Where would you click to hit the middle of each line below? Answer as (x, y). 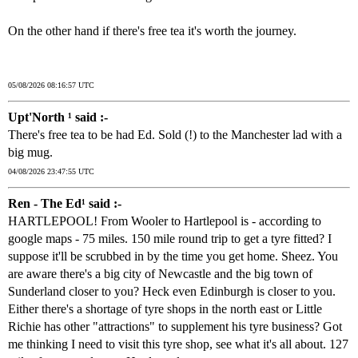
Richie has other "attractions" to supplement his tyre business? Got (175, 327)
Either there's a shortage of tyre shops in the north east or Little (165, 309)
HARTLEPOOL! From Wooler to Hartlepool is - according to (165, 221)
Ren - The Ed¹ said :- (65, 204)
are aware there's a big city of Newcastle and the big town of (160, 274)
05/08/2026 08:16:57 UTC (51, 86)
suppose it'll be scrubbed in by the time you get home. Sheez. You (173, 257)
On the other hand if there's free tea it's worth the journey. (152, 31)
